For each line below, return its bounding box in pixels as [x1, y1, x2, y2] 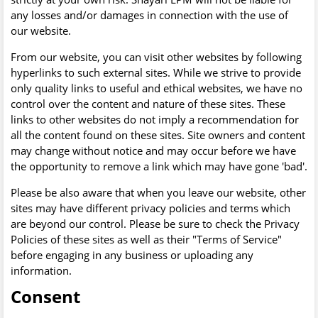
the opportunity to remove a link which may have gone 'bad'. [11, 159, 307, 173]
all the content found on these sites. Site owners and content [11, 128, 305, 142]
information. [11, 263, 72, 278]
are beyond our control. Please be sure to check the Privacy [11, 216, 300, 231]
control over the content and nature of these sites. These [11, 97, 285, 111]
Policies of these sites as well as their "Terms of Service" [11, 232, 282, 246]
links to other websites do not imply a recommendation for [11, 112, 299, 126]
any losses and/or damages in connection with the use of [11, 8, 288, 22]
